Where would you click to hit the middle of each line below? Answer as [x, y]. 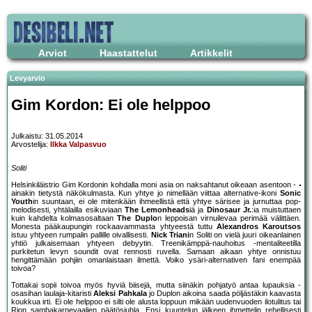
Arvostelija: [31, 145]
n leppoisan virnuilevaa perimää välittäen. [229, 218]
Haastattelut [128, 53]
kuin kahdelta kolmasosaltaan [64, 218]
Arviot [53, 53]
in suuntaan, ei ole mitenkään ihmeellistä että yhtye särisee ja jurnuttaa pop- [167, 202]
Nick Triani [170, 235]
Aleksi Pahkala [120, 294]
